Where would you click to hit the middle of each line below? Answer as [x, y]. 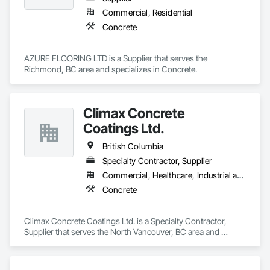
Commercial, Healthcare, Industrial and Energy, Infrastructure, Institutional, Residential [240, 175]
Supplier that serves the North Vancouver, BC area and [122, 232]
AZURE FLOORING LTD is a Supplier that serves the [116, 58]
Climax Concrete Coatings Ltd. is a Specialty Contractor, [125, 221]
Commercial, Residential [148, 12]
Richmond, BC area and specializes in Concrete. [111, 69]
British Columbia [133, 146]
